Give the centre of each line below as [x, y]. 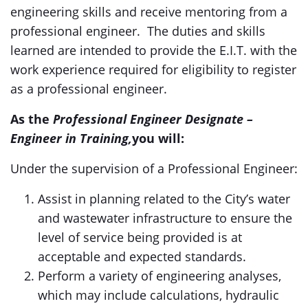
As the [32, 119]
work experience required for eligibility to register [153, 69]
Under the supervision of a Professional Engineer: [154, 168]
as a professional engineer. [89, 89]
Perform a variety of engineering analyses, [159, 276]
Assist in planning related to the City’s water [164, 199]
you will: [158, 138]
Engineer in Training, [71, 138]
